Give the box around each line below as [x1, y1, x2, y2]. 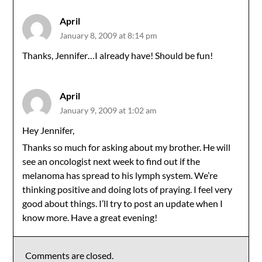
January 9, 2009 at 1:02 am [60, 105, 157, 115]
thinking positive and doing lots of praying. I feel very [22, 184, 233, 195]
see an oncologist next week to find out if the [22, 156, 201, 167]
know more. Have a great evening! [22, 212, 158, 223]
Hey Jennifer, [22, 125, 75, 136]
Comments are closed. [25, 250, 114, 261]
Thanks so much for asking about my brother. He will [22, 142, 231, 153]
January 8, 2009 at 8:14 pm [60, 30, 158, 40]
